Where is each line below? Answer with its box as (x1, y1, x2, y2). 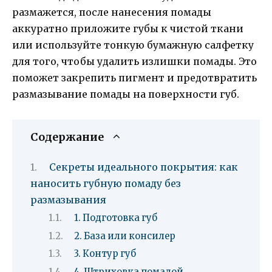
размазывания (30, 193, 106, 206)
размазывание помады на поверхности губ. (12, 88, 239, 101)
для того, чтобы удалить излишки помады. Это (12, 55, 257, 68)
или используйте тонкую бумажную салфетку (12, 39, 254, 52)
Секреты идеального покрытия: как (49, 160, 238, 173)
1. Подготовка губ (73, 212, 157, 224)
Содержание (30, 130, 104, 144)
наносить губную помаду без (30, 177, 181, 189)
